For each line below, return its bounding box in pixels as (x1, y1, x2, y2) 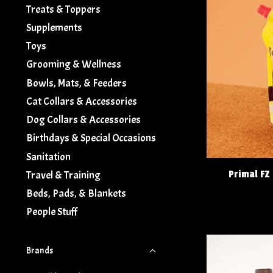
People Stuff (26, 205, 77, 219)
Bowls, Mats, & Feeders (26, 76, 127, 90)
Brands (26, 245, 53, 257)
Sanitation (26, 149, 71, 163)
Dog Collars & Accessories (26, 113, 141, 126)
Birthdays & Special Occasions (26, 131, 156, 145)
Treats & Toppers (26, 2, 101, 16)
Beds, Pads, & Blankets (26, 186, 126, 200)
